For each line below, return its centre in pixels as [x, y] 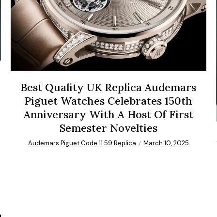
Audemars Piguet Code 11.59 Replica [82, 143]
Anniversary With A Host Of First [108, 115]
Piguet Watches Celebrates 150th [108, 101]
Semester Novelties [108, 128]
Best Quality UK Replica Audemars [108, 87]
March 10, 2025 [166, 143]
